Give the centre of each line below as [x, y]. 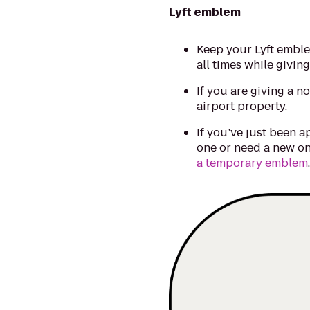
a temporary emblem [253, 163]
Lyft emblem [205, 12]
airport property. [242, 106]
